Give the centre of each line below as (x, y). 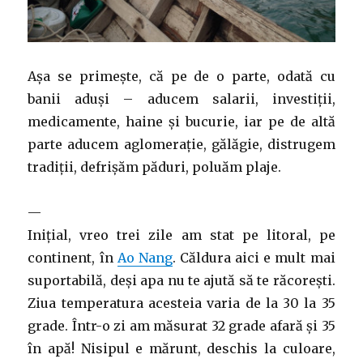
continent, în (73, 257)
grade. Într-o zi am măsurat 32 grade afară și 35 (181, 325)
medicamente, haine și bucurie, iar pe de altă (181, 121)
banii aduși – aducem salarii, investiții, (181, 98)
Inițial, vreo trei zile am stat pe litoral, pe (181, 235)
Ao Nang (145, 257)
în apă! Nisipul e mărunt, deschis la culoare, (181, 348)
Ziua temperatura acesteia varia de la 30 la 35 (181, 303)
